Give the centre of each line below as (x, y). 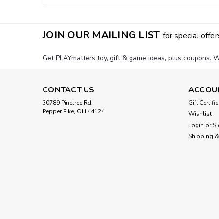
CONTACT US (69, 90)
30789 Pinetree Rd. (68, 102)
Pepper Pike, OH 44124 (74, 111)
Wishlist (200, 114)
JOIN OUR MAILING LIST (103, 35)
